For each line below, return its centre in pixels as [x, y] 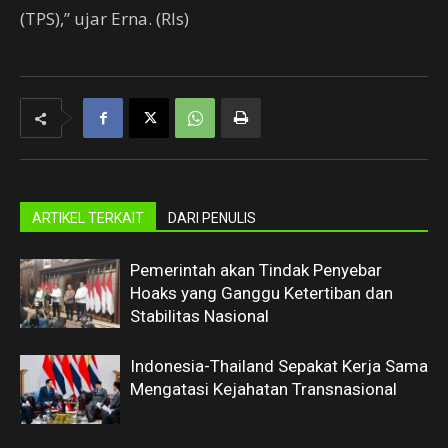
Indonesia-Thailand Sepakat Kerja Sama [279, 366]
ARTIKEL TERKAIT [88, 218]
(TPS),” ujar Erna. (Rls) [104, 19]
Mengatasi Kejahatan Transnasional [263, 389]
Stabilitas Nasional [199, 316]
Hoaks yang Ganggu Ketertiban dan [261, 293]
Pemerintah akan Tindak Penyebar [256, 270]
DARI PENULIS [212, 218]
